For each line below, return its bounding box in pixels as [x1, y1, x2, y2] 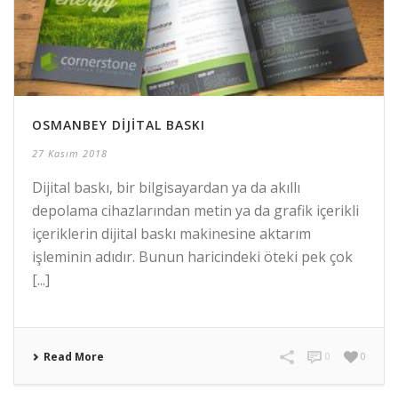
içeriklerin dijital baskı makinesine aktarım [32, 224, 311, 244]
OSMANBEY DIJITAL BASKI [32, 116, 205, 134]
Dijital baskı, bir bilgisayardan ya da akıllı [32, 178, 300, 198]
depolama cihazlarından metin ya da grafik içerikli [32, 201, 359, 221]
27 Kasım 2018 [32, 147, 107, 161]
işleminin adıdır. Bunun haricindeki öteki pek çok [32, 247, 353, 267]
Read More [44, 349, 104, 365]
